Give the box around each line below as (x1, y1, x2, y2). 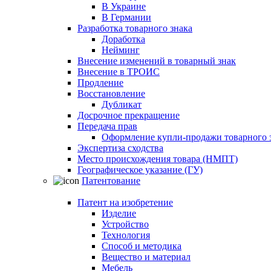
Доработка (102, 34, 145, 44)
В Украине (102, 1, 146, 11)
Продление (77, 77, 123, 88)
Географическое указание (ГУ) (77, 165, 203, 175)
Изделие (102, 208, 136, 218)
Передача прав (77, 121, 137, 131)
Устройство (102, 219, 149, 229)
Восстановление (77, 88, 145, 99)
